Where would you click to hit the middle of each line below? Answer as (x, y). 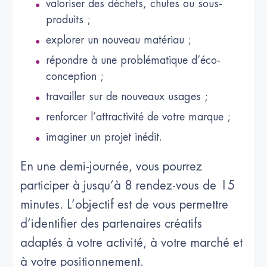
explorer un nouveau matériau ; (119, 40)
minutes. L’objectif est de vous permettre (125, 204)
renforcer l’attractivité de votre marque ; (138, 117)
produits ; (68, 19)
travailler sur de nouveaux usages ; (127, 96)
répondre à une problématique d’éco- (133, 60)
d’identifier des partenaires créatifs (111, 223)
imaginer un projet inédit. (104, 137)
